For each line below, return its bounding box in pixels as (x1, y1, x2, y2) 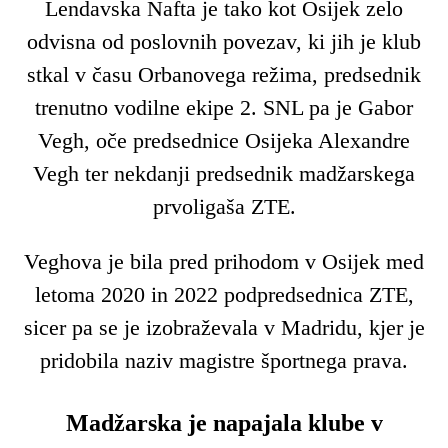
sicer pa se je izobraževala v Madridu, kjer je (23, 315, 425, 341)
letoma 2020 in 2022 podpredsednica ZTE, (34, 282, 414, 308)
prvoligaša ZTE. (152, 193, 296, 219)
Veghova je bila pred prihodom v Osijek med (24, 249, 424, 275)
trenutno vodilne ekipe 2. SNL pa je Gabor (35, 94, 413, 120)
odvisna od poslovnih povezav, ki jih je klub (27, 28, 421, 54)
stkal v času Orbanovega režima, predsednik (27, 61, 421, 87)
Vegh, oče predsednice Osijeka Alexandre (38, 127, 410, 153)
